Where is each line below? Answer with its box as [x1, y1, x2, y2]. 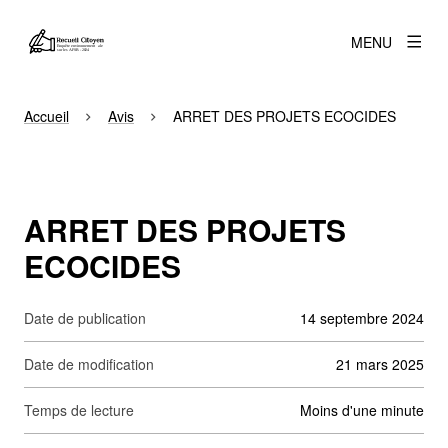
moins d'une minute [312, 400, 424, 420]
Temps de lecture [32, 400, 134, 420]
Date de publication [24, 308, 146, 328]
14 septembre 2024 [300, 308, 424, 328]
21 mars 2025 [336, 354, 424, 374]
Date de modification [24, 354, 154, 374]
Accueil [24, 105, 69, 126]
